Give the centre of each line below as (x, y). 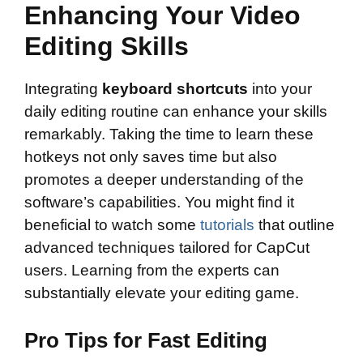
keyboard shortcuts (175, 88)
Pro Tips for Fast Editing (146, 341)
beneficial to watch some (112, 224)
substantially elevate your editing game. (162, 293)
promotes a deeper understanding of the (164, 179)
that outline (295, 224)
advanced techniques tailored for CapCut (167, 247)
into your (280, 88)
